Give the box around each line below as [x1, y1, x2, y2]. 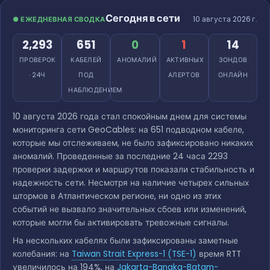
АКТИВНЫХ [166, 55, 204, 64]
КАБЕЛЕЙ [71, 55, 102, 64]
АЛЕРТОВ [168, 70, 200, 80]
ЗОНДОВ [218, 55, 248, 64]
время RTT [196, 248, 241, 260]
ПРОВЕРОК [19, 55, 56, 64]
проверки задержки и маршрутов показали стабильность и [13, 163, 254, 175]
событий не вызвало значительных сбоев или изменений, [13, 203, 246, 215]
